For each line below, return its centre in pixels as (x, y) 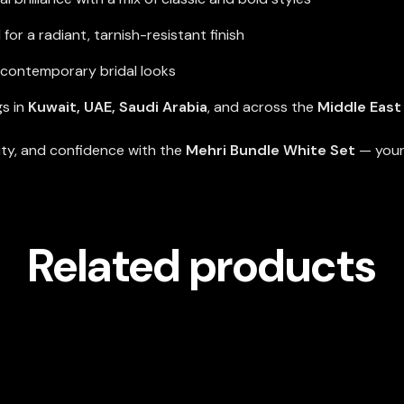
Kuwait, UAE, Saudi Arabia (117, 107)
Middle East (359, 107)
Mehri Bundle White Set (270, 150)
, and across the (262, 107)
